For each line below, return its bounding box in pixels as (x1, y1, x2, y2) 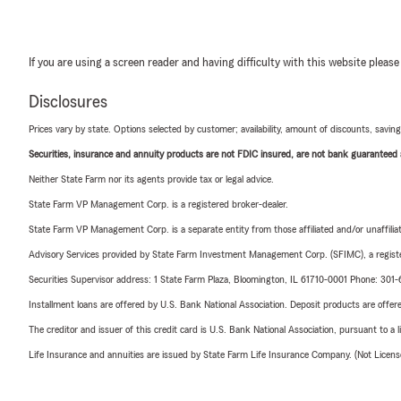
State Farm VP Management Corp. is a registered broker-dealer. (29, 198, 288, 209)
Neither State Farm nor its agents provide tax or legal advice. (29, 173, 274, 184)
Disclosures (29, 92, 107, 111)
